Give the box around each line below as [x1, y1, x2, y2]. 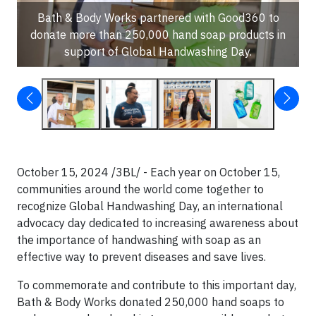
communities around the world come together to [17, 181, 264, 196]
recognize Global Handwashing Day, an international [17, 198, 283, 213]
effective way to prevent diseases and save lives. [17, 249, 266, 264]
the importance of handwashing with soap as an [17, 232, 261, 247]
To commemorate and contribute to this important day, [17, 277, 296, 292]
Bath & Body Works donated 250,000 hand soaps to [17, 294, 284, 309]
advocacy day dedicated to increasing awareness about [17, 215, 298, 230]
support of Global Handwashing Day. [64, 44, 252, 59]
